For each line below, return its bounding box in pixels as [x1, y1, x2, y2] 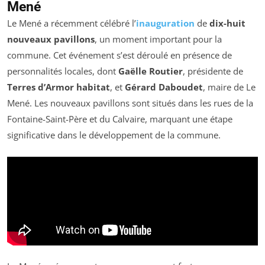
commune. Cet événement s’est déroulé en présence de [7, 49, 232, 62]
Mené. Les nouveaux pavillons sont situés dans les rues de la [7, 97, 253, 109]
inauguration [136, 17, 195, 30]
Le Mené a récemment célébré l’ [7, 17, 136, 30]
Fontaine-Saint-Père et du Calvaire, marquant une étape [7, 113, 232, 125]
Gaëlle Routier [118, 65, 183, 77]
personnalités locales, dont [7, 65, 118, 77]
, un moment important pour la [95, 33, 222, 46]
